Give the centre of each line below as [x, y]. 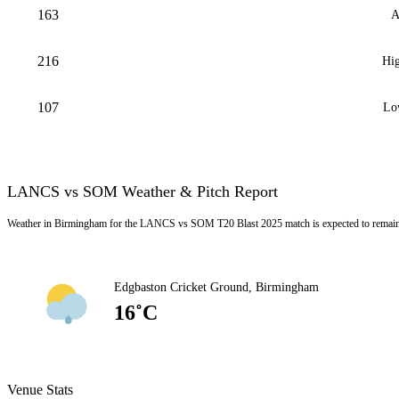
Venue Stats [40, 390]
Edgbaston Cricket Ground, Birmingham [216, 287]
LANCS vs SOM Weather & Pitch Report [142, 191]
